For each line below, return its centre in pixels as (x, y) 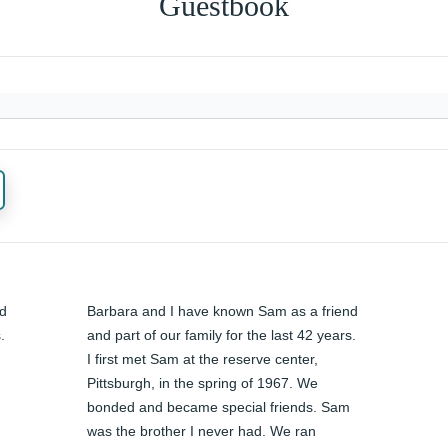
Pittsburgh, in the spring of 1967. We (203, 383)
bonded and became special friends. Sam (219, 407)
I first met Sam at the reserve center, (203, 359)
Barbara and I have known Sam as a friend (223, 311)
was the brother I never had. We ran (202, 431)
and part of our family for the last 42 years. (222, 335)
